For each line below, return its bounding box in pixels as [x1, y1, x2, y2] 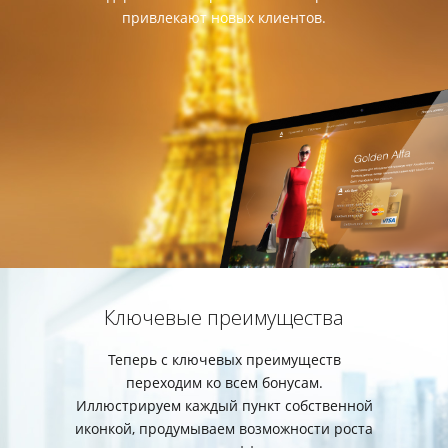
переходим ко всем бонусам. [125, 373, 323, 393]
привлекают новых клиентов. [122, 8, 326, 28]
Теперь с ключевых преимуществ [107, 350, 341, 370]
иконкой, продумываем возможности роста [75, 419, 373, 439]
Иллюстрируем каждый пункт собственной [75, 396, 373, 416]
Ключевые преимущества [104, 304, 344, 332]
